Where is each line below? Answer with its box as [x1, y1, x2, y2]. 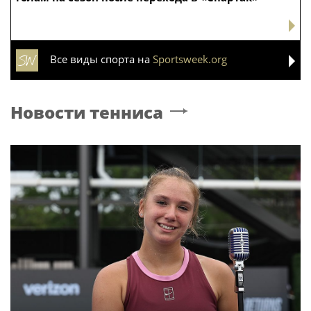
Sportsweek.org [153, 52, 227, 67]
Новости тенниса [10, 101, 163, 124]
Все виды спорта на [50, 52, 153, 67]
